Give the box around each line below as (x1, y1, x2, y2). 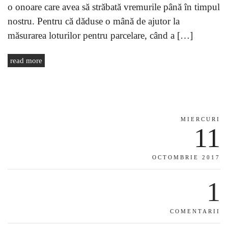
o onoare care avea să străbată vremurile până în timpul (8, 1, 220, 12)
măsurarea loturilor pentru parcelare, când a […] (8, 30, 193, 41)
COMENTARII (170, 208, 220, 214)
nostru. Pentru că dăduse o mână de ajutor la (8, 15, 180, 26)
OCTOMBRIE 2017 (152, 154, 220, 160)
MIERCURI (181, 116, 220, 122)
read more (10, 56, 42, 65)
